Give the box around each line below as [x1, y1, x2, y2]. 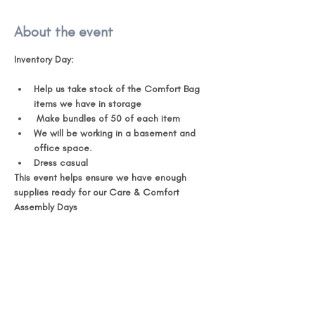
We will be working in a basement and [34, 127, 198, 139]
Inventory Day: [14, 53, 74, 65]
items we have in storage [34, 98, 144, 110]
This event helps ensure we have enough [14, 172, 189, 184]
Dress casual [34, 157, 91, 169]
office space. [34, 142, 95, 154]
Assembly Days [14, 201, 80, 213]
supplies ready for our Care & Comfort [14, 186, 182, 198]
